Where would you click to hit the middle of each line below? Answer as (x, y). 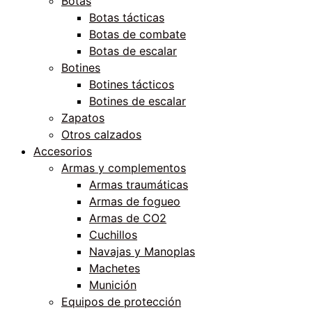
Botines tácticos (132, 84)
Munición (113, 284)
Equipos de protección (121, 301)
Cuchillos (113, 234)
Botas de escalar (133, 50)
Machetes (115, 268)
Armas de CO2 (128, 218)
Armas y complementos (124, 167)
